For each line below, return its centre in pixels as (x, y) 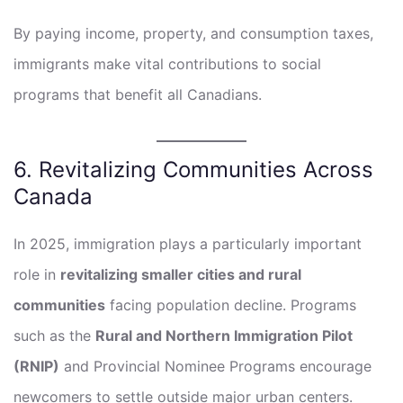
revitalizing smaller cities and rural (181, 274)
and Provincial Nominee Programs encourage (215, 366)
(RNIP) (36, 366)
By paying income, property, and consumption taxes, (193, 33)
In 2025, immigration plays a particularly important (188, 243)
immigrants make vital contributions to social (167, 63)
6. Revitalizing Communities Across (193, 169)
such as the (54, 335)
